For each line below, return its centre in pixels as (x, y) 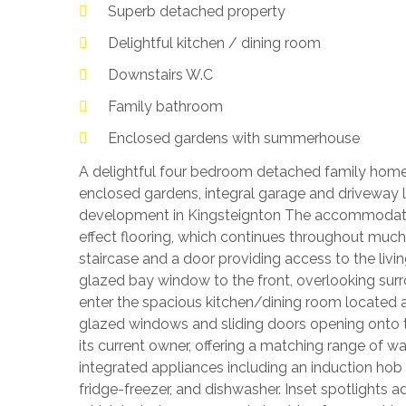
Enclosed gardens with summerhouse (234, 138)
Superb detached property (197, 11)
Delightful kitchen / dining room (214, 43)
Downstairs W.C (160, 75)
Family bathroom (165, 106)
